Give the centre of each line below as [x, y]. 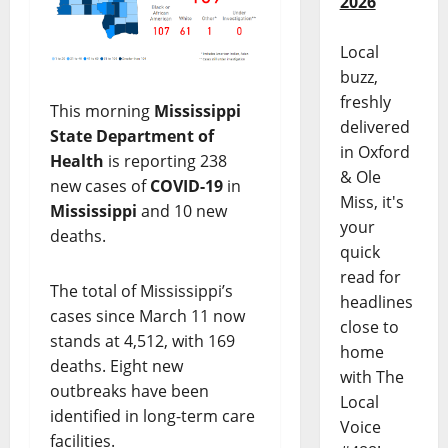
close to [369, 327]
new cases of [100, 185]
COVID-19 [186, 185]
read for [370, 277]
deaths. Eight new [116, 365]
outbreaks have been [129, 390]
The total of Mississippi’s [141, 290]
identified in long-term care [152, 415]
